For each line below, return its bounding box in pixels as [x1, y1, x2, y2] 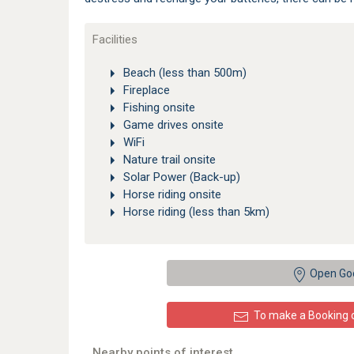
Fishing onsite [123, 100, 195, 115]
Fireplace [123, 83, 170, 98]
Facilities [92, 32, 137, 47]
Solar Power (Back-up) [123, 170, 240, 185]
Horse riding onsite [123, 187, 221, 202]
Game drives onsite [123, 118, 224, 133]
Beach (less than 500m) [123, 66, 247, 80]
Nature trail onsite [123, 153, 216, 168]
